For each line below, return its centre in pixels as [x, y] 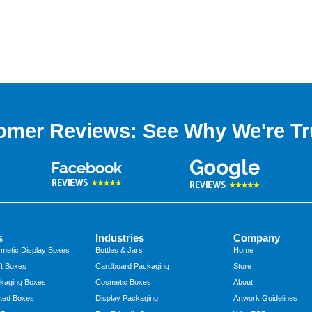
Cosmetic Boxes [124, 282]
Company [256, 238]
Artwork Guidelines [265, 298]
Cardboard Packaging [133, 266]
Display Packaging [127, 298]
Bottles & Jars [119, 250]
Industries [120, 238]
